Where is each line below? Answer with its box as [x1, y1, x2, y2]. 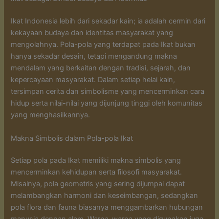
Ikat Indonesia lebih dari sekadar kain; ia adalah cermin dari [11, 17, 206, 26]
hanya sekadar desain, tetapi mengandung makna [11, 52, 177, 61]
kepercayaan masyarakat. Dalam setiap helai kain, [11, 75, 175, 85]
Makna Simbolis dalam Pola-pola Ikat [11, 133, 133, 143]
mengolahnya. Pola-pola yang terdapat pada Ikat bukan [11, 40, 196, 49]
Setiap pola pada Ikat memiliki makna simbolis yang [11, 156, 181, 165]
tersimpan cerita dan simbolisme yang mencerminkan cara [11, 87, 205, 96]
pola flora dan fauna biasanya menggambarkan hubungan [11, 203, 203, 212]
